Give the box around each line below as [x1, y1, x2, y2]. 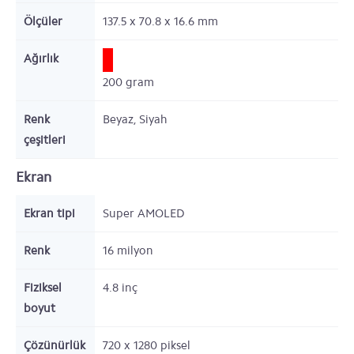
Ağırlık [24, 51, 58, 66]
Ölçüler [24, 14, 62, 28]
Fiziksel [24, 281, 62, 295]
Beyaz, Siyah [103, 112, 168, 126]
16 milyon [103, 243, 153, 258]
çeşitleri [24, 133, 66, 147]
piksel [160, 338, 190, 352]
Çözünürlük [24, 338, 85, 352]
